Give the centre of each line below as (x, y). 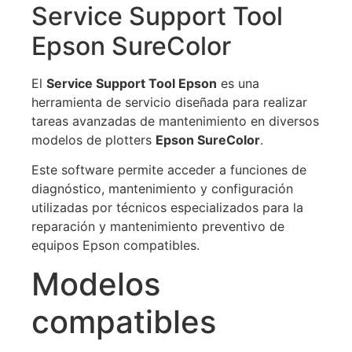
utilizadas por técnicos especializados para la (167, 208)
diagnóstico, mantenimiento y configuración (162, 189)
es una (238, 83)
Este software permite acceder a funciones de (169, 170)
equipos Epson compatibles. (115, 246)
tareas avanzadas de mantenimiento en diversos (175, 121)
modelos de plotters (93, 139)
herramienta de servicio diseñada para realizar (169, 102)
